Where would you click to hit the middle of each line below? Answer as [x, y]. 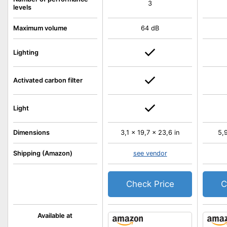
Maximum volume [40, 28]
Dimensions [31, 133]
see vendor [150, 153]
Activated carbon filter [48, 80]
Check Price [150, 184]
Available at [55, 216]
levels [22, 7]
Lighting [26, 52]
